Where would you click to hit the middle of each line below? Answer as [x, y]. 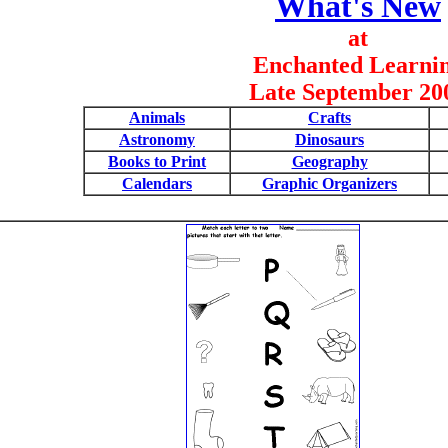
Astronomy [157, 139]
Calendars [157, 183]
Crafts [329, 117]
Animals [157, 117]
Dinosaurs [329, 139]
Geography [329, 161]
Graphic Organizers [329, 183]
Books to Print [157, 161]
